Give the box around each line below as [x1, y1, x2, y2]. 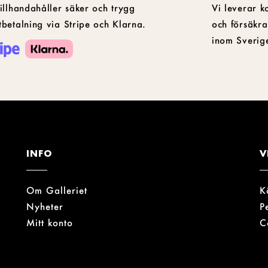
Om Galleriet [26, 184, 87, 196]
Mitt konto [26, 216, 73, 229]
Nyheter [26, 200, 63, 212]
